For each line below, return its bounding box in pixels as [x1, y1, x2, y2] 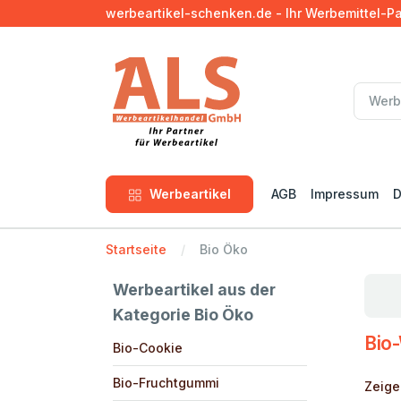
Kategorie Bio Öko [113, 304, 253, 324]
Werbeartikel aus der [113, 279, 276, 299]
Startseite [106, 241, 166, 257]
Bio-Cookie [113, 339, 183, 355]
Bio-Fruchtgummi [113, 374, 219, 390]
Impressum [311, 186, 379, 201]
